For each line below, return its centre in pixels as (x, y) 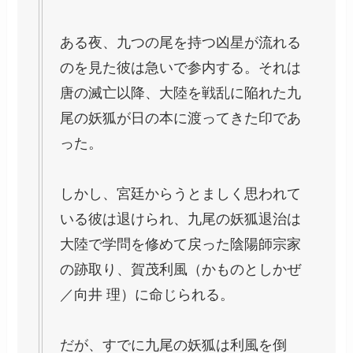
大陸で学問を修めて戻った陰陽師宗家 (181, 245)
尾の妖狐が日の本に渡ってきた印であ (181, 119)
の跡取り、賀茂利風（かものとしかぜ (181, 270)
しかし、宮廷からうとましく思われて (181, 194)
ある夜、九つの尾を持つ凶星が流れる (181, 43)
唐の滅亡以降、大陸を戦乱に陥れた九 (181, 93)
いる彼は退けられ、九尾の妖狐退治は (181, 219)
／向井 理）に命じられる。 (147, 295)
